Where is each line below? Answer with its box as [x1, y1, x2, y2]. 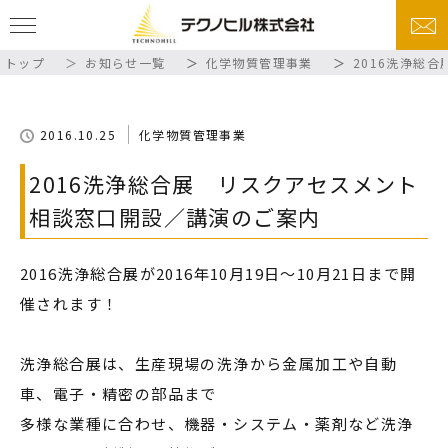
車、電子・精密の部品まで [20, 383, 217, 405]
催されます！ [20, 293, 119, 315]
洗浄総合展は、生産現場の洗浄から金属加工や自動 [20, 353, 398, 375]
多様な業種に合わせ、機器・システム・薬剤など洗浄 [20, 413, 414, 435]
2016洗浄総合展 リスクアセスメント [29, 169, 419, 200]
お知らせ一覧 [85, 54, 166, 71]
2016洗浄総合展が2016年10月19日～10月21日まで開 [20, 263, 417, 285]
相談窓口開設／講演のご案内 [29, 202, 321, 233]
